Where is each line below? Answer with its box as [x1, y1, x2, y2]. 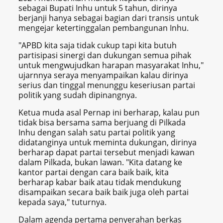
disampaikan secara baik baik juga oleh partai [18, 187, 189, 198]
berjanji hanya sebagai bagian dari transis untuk [18, 12, 199, 24]
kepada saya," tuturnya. [18, 197, 107, 208]
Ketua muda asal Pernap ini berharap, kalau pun [18, 107, 200, 118]
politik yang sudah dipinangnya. [18, 90, 137, 101]
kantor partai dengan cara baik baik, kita [18, 167, 169, 178]
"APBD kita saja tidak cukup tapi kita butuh [18, 40, 177, 51]
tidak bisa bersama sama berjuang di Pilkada [18, 117, 186, 128]
